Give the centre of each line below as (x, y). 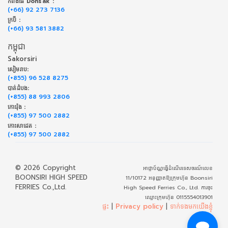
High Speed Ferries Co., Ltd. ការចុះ (168, 188)
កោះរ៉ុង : (17, 107)
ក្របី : (14, 20)
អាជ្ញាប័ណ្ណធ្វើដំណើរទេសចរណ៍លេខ (178, 168)
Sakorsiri (22, 59)
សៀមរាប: (18, 70)
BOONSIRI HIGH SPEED (51, 178)
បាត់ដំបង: (19, 89)
